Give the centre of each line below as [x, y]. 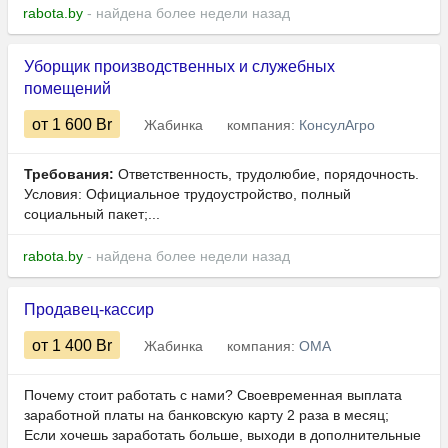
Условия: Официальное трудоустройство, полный [187, 194]
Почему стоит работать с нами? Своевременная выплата [213, 395]
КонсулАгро [337, 125]
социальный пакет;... [92, 214]
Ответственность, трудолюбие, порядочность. [266, 174]
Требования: [69, 174]
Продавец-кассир [89, 310]
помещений [67, 89]
